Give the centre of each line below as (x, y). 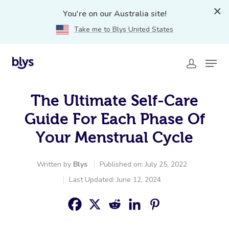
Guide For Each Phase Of (114, 119)
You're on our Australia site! (114, 14)
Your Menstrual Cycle (114, 137)
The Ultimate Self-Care (114, 100)
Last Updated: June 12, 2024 (115, 180)
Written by (55, 164)
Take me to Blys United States (124, 29)
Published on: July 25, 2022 (143, 164)
